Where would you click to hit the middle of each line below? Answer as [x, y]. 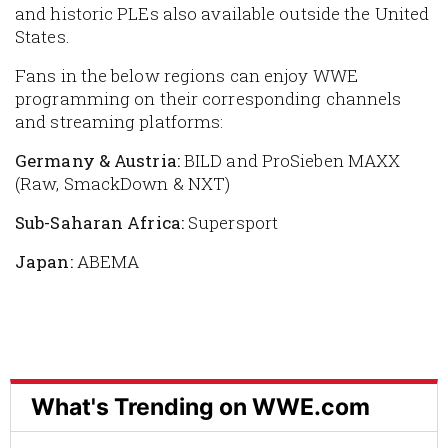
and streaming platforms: [119, 122]
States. [42, 37]
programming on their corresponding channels [208, 99]
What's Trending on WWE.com [200, 407]
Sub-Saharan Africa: [99, 223]
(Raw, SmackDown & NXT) [125, 184]
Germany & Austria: [97, 161]
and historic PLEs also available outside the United [222, 14]
